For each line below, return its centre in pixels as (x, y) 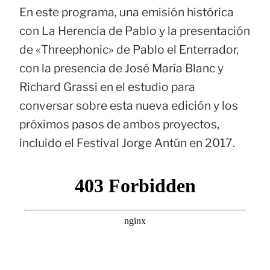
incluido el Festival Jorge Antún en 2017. (127, 143)
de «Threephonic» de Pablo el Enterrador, (129, 49)
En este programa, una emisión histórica (127, 12)
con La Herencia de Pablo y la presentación (135, 30)
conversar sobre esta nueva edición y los (129, 105)
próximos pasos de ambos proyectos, (119, 124)
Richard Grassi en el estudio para (107, 86)
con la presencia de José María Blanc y (121, 68)
